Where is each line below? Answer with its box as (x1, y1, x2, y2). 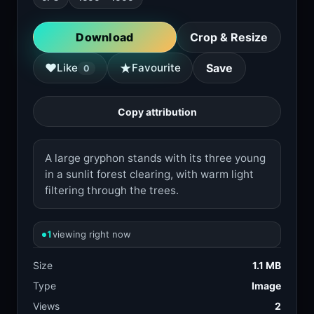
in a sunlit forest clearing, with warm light (45, 168, 254, 181)
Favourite (132, 61, 181, 74)
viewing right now (53, 228, 131, 240)
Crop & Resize (190, 30, 268, 44)
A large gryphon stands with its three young (45, 151, 266, 165)
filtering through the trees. (45, 184, 179, 197)
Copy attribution (117, 105, 197, 118)
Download (76, 30, 134, 44)
